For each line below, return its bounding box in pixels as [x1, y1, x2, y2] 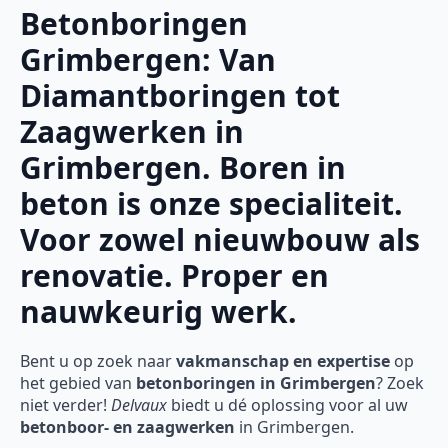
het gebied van [20, 372, 136, 395]
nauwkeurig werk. [20, 291, 297, 333]
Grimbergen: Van [20, 39, 276, 81]
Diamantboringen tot [20, 75, 340, 117]
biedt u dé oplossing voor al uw [167, 394, 408, 417]
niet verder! [20, 394, 111, 417]
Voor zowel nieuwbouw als [20, 219, 420, 261]
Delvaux [111, 394, 167, 417]
